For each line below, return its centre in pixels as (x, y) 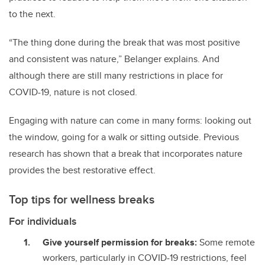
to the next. (33, 14)
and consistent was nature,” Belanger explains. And (114, 59)
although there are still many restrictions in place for (116, 76)
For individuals (43, 222)
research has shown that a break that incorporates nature (126, 154)
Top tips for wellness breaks (82, 199)
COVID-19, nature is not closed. (74, 92)
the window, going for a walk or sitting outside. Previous (124, 137)
